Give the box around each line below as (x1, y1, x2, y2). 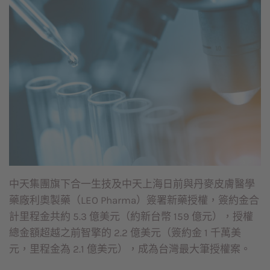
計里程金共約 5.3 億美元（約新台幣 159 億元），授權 (9, 210, 253, 222)
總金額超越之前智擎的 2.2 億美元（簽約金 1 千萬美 (9, 226, 241, 239)
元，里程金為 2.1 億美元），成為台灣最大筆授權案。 (9, 242, 251, 255)
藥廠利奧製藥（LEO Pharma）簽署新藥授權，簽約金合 (9, 193, 259, 206)
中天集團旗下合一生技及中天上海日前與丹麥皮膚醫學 (9, 177, 255, 190)
